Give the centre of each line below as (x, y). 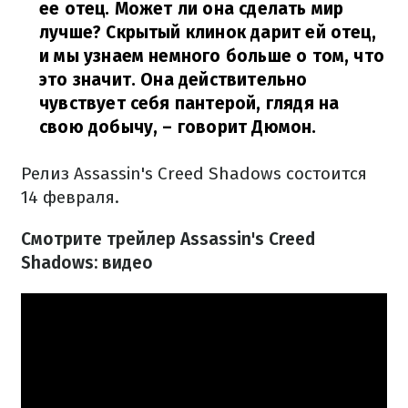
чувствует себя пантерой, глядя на (189, 103)
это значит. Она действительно (173, 80)
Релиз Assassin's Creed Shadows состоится (194, 173)
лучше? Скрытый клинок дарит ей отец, (208, 32)
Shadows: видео (87, 263)
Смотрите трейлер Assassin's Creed (168, 239)
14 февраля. (70, 197)
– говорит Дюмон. (237, 127)
